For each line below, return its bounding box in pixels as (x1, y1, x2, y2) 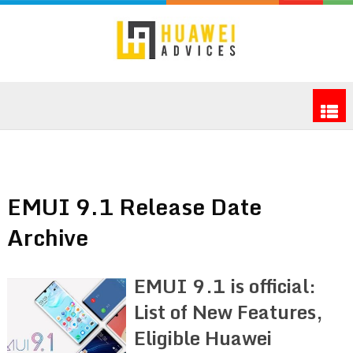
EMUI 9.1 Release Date (6, 188, 262, 225)
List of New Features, (134, 295, 324, 327)
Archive (6, 218, 88, 255)
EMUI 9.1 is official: (134, 269, 317, 301)
